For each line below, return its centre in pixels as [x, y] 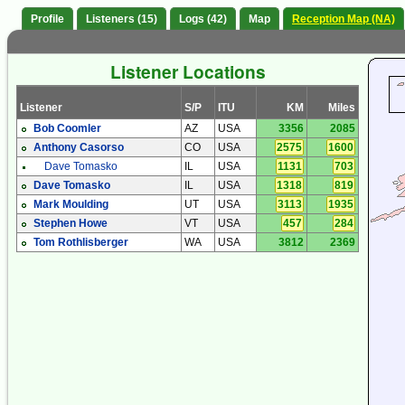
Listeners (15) [122, 19]
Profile [47, 19]
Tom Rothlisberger [81, 243]
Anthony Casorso [79, 148]
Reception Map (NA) [344, 19]
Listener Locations [188, 72]
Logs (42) [203, 19]
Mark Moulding [71, 205]
